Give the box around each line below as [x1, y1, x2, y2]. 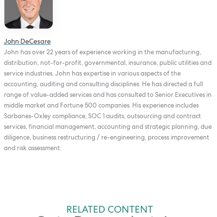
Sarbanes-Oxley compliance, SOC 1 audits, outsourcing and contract [3, 112, 201, 120]
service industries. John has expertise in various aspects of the [3, 70, 181, 77]
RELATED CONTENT [66, 203, 153, 216]
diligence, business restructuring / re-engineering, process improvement [3, 134, 209, 141]
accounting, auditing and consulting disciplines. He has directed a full [3, 80, 203, 88]
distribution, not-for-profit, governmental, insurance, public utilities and [3, 59, 212, 67]
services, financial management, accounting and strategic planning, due [3, 123, 212, 131]
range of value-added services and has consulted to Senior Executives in [3, 91, 212, 99]
